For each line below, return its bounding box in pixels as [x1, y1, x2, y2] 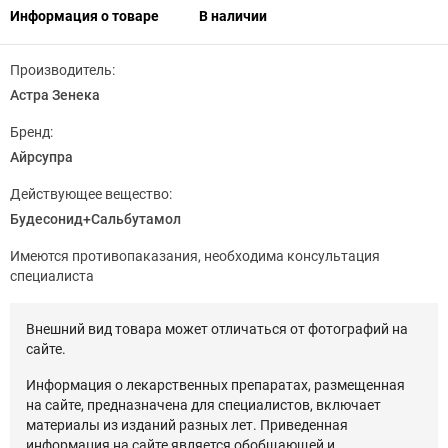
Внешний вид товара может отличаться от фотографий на [26, 321, 408, 337]
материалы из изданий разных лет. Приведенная [26, 417, 348, 433]
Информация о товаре [10, 8, 159, 24]
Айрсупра [10, 149, 73, 165]
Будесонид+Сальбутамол [10, 211, 181, 227]
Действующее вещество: [10, 186, 172, 202]
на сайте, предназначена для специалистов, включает [26, 397, 381, 413]
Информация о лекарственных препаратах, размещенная [26, 377, 405, 393]
